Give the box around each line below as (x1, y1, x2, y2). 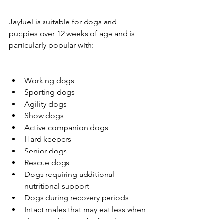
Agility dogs (24, 99, 66, 109)
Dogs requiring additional (24, 169, 116, 179)
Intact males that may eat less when (24, 204, 148, 214)
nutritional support (24, 181, 89, 191)
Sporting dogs (24, 87, 75, 97)
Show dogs (24, 110, 64, 120)
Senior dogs (24, 146, 67, 155)
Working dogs (24, 75, 74, 85)
